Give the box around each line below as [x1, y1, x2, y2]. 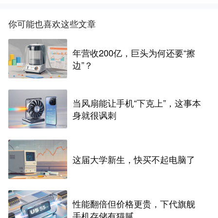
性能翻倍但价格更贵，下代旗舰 [73, 197, 196, 210]
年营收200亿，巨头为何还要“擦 [73, 46, 196, 59]
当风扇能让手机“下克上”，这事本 [73, 96, 201, 109]
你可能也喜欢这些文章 [8, 17, 96, 30]
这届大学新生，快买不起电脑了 [73, 152, 196, 165]
